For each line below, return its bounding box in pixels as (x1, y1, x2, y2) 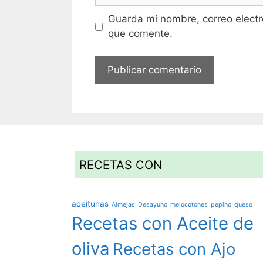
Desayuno (138, 200, 167, 208)
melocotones (170, 200, 208, 208)
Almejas (112, 200, 135, 208)
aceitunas (72, 198, 109, 208)
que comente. (107, 28, 173, 40)
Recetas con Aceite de (72, 213, 254, 234)
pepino (211, 200, 231, 208)
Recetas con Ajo (113, 238, 235, 259)
